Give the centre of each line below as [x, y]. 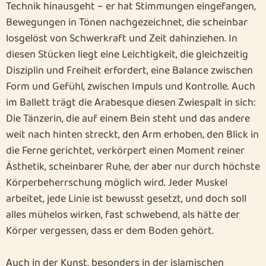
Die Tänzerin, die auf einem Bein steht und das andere [128, 119]
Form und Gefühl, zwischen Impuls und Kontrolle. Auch [131, 87]
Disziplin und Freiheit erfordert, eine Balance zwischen [129, 71]
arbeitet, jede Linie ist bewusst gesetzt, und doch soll [126, 199]
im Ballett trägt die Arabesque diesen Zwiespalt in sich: [131, 103]
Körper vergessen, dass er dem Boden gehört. [110, 231]
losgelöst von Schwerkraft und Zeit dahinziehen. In [122, 39]
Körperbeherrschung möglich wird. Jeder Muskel [117, 183]
